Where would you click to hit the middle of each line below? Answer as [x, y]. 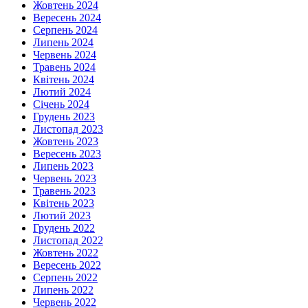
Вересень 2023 [67, 154]
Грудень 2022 [64, 228]
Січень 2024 [61, 104]
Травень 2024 [64, 67]
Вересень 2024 [67, 18]
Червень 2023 [65, 179]
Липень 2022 [63, 290]
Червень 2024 [65, 55]
